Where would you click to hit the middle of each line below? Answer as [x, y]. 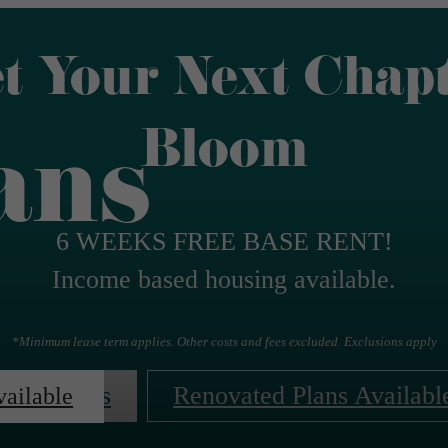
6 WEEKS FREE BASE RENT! [224, 241]
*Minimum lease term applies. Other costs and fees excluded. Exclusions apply [224, 342]
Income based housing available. [224, 279]
